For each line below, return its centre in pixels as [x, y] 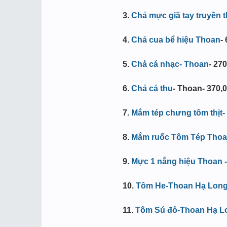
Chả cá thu [152, 88]
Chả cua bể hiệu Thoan [176, 40]
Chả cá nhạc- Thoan [170, 64]
